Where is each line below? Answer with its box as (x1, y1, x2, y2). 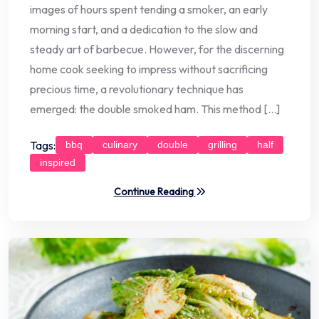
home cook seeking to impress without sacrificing (30, 62, 268, 77)
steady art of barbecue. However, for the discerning (30, 42, 284, 57)
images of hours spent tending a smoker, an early (30, 2, 268, 17)
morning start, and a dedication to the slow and (30, 22, 258, 37)
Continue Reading (113, 185, 196, 199)
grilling (208, 139, 237, 151)
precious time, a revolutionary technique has (30, 82, 244, 97)
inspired (40, 157, 75, 169)
